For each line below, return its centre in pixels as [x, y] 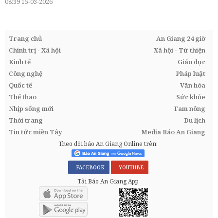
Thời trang [26, 120]
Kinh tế [20, 62]
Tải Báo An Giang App [108, 182]
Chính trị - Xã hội [35, 50]
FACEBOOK [89, 168]
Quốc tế [20, 85]
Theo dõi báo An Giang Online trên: [108, 144]
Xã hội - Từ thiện [180, 50]
